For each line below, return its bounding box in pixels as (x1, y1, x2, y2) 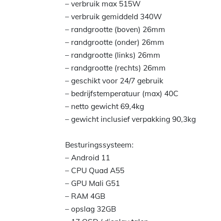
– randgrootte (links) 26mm (65, 50, 160, 60)
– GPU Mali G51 (65, 179, 120, 188)
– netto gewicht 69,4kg (65, 102, 144, 111)
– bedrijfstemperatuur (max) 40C (65, 89, 179, 98)
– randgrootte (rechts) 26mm (65, 63, 166, 73)
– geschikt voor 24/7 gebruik (65, 76, 163, 85)
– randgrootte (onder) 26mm (65, 37, 164, 47)
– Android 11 (65, 153, 110, 162)
